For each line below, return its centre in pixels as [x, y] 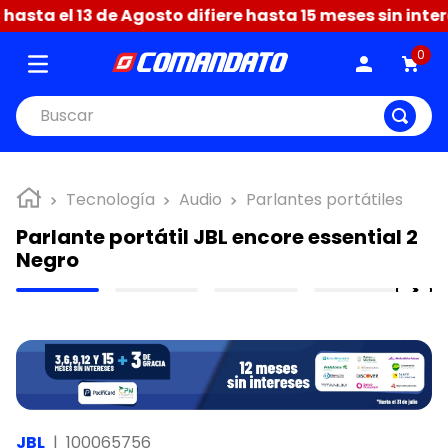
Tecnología [110, 200]
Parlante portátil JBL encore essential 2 [217, 237]
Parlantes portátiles [324, 200]
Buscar [42, 103]
